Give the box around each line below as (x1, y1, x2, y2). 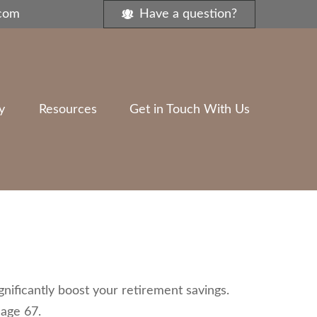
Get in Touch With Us (129, 103, 250, 116)
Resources (39, 103, 97, 116)
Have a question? (139, 8, 237, 21)
